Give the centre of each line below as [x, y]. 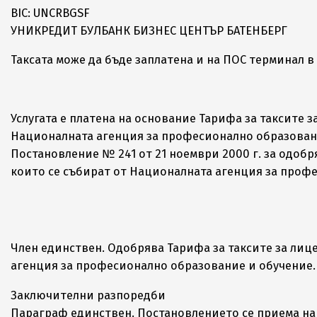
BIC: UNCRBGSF [50, 13]
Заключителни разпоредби [88, 295]
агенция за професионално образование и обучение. [163, 266]
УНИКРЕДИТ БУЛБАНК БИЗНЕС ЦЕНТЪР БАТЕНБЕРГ [149, 30]
